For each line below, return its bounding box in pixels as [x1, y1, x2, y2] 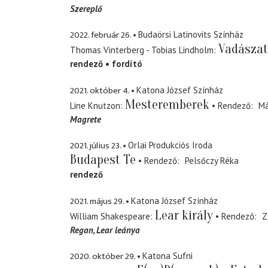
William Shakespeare [70, 210, 150, 222]
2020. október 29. [70, 249, 135, 264]
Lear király [155, 207, 213, 223]
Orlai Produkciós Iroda [128, 139, 212, 151]
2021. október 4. [70, 83, 129, 98]
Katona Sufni [142, 250, 193, 262]
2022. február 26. [70, 28, 131, 43]
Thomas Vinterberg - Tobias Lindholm [70, 44, 214, 56]
